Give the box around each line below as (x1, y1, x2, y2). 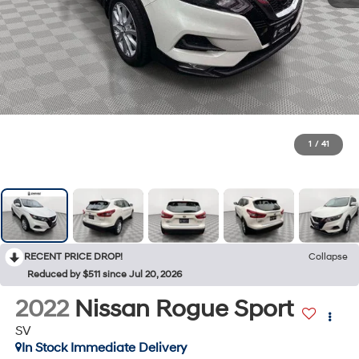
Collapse (309, 250, 348, 263)
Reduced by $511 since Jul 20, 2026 (27, 268, 182, 280)
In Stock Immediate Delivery (21, 339, 187, 356)
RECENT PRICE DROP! (24, 250, 123, 263)
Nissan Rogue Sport (74, 293, 293, 324)
